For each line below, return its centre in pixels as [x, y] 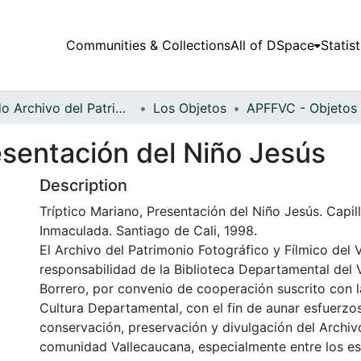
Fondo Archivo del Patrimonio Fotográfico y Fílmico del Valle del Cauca [120, 108]
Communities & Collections [148, 46]
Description [83, 185]
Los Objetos [190, 108]
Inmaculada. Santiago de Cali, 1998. [148, 230]
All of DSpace [272, 46]
